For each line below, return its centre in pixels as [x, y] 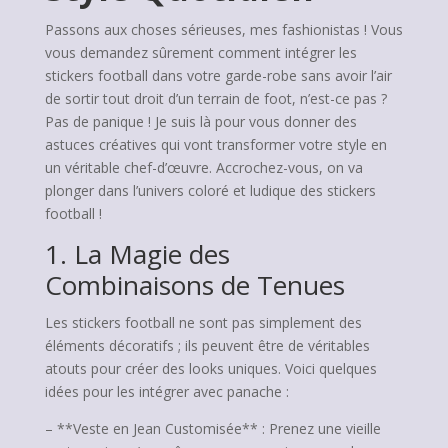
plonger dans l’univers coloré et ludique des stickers [210, 190]
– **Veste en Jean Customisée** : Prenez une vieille [212, 428]
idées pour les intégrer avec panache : [166, 391]
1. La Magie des [137, 254]
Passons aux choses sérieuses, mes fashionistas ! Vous [223, 29]
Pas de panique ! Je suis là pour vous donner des [200, 121]
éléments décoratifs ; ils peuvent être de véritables [207, 345]
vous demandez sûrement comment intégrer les [200, 52]
